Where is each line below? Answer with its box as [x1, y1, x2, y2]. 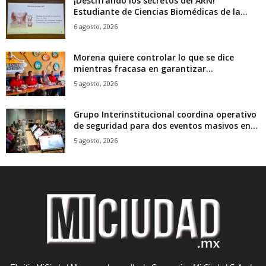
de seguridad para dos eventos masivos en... [74, 120, 258, 132]
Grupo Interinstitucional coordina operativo [74, 109, 256, 121]
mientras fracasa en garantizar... [74, 63, 213, 75]
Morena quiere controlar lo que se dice [74, 52, 234, 64]
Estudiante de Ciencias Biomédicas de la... [74, 6, 248, 18]
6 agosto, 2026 [74, 22, 118, 31]
